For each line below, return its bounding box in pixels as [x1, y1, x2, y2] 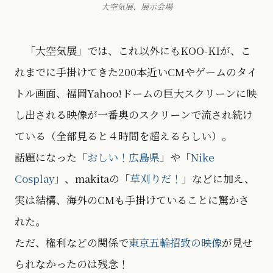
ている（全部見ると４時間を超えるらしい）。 [15, 127, 232, 143]
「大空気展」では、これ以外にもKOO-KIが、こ [15, 42, 251, 58]
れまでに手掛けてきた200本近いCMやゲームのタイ [15, 63, 257, 79]
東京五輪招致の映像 [129, 234, 222, 250]
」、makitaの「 [54, 170, 130, 186]
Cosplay [15, 170, 54, 186]
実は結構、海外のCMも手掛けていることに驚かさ [15, 191, 249, 207]
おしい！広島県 [87, 149, 160, 165]
